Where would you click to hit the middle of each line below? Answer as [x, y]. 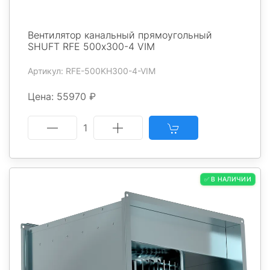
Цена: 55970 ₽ [62, 97]
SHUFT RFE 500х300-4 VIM [91, 47]
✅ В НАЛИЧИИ [228, 180]
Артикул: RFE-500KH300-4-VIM [92, 71]
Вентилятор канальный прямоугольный [120, 35]
